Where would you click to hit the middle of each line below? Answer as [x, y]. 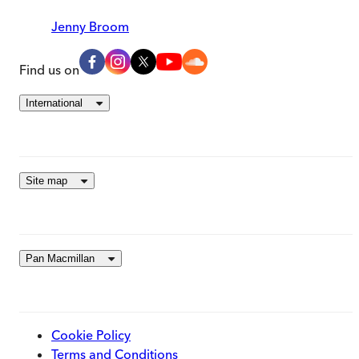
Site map [46, 181]
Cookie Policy [91, 335]
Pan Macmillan [60, 259]
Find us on [49, 70]
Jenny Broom [90, 27]
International [54, 103]
